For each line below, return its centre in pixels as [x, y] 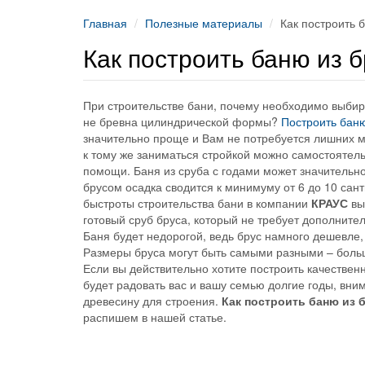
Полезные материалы [204, 23]
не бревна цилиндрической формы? [182, 121]
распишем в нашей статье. [155, 317]
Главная [105, 23]
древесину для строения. [152, 301]
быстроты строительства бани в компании [197, 203]
